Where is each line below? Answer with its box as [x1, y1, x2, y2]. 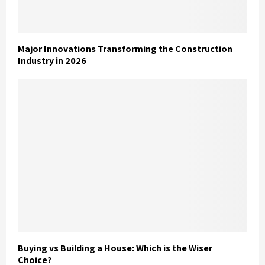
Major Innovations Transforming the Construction [18, 43, 232, 56]
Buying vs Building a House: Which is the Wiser [18, 241, 212, 254]
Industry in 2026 [18, 54, 86, 67]
